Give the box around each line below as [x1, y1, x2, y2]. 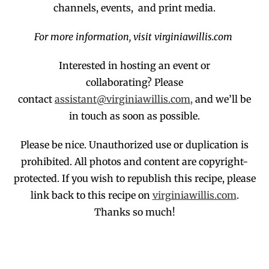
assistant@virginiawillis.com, [55, 93, 193, 106]
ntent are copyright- [154, 156, 248, 168]
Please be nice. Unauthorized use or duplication [20, 139, 241, 151]
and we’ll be [195, 93, 251, 106]
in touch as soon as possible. [69, 110, 200, 122]
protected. [13, 172, 62, 185]
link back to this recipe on [30, 189, 153, 202]
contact [18, 93, 55, 106]
